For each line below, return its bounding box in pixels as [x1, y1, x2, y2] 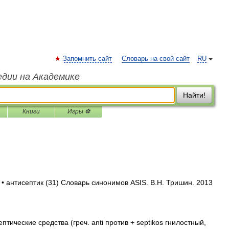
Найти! [183, 91, 205, 99]
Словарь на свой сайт [122, 55, 190, 62]
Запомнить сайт [63, 55, 112, 62]
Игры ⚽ [67, 108, 90, 115]
